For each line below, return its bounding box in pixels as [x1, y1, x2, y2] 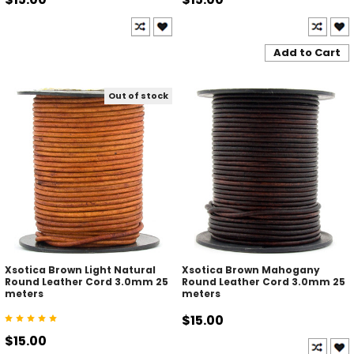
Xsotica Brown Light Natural [4, 262, 156, 277]
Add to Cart [273, 44, 341, 60]
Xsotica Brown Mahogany [181, 262, 320, 277]
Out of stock [108, 89, 169, 103]
